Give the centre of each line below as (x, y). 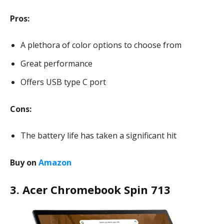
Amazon (55, 162)
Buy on (24, 162)
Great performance (57, 63)
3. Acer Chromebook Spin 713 (90, 189)
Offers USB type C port (63, 82)
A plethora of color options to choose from (101, 45)
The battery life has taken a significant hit (99, 135)
